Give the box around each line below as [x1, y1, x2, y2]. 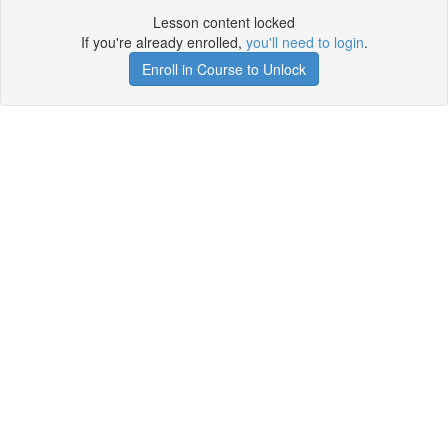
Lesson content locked [153, 12, 295, 32]
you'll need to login [245, 32, 364, 52]
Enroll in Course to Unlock [142, 59, 306, 79]
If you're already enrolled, [80, 32, 246, 52]
